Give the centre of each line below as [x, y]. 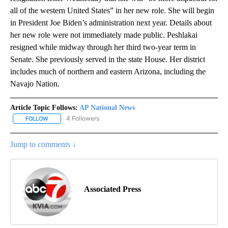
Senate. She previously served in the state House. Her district [108, 60]
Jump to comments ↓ [43, 145]
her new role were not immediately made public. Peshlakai [104, 35]
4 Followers [83, 119]
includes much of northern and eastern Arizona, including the [108, 72]
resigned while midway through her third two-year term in [103, 47]
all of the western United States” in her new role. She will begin [112, 11]
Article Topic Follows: [44, 108]
